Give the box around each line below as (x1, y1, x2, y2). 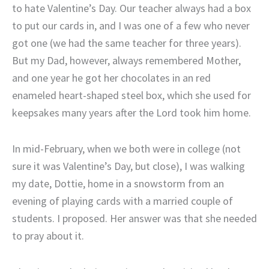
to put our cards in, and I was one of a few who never (12, 18, 250, 32)
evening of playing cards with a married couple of (12, 194, 233, 208)
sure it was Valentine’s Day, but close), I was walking (12, 159, 245, 174)
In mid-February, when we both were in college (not (12, 142, 241, 156)
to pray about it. (12, 229, 84, 243)
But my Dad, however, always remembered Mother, (12, 53, 241, 67)
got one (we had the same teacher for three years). (12, 35, 241, 50)
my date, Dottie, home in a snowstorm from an (12, 177, 224, 191)
